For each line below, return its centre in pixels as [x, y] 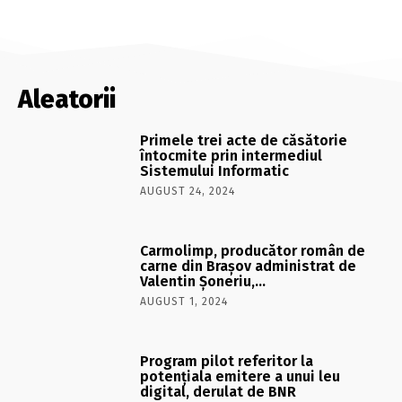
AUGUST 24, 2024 [188, 191]
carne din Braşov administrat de [249, 266]
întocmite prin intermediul [232, 155]
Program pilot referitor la [227, 361]
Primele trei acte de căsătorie [244, 140]
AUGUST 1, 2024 [184, 301]
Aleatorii [67, 99]
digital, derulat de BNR [218, 391]
